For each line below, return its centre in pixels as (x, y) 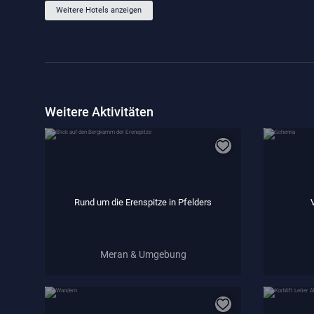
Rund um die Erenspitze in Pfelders (143, 202)
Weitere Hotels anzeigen (99, 11)
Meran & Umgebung (143, 254)
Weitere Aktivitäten (99, 112)
